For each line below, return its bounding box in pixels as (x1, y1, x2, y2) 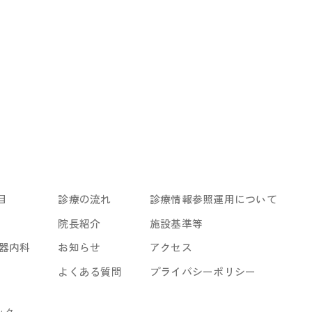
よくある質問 (58, 264, 122, 279)
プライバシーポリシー (149, 264, 256, 279)
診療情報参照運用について (149, 191, 277, 206)
